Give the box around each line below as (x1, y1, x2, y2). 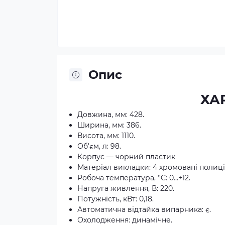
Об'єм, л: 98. (77, 142, 123, 151)
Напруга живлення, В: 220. (77, 184, 176, 193)
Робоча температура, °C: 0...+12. (77, 173, 192, 182)
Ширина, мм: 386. (77, 121, 143, 130)
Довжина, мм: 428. (77, 110, 144, 119)
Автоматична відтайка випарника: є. (77, 205, 213, 214)
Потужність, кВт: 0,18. (77, 194, 158, 203)
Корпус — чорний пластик (77, 152, 177, 161)
